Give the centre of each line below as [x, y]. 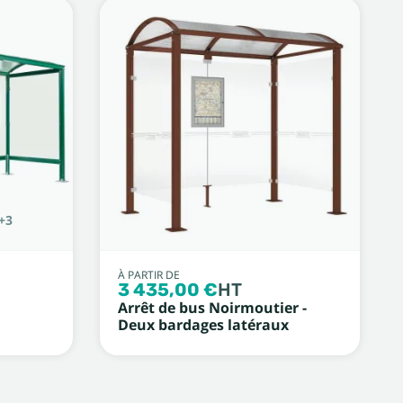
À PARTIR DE [148, 275]
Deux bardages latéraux [203, 325]
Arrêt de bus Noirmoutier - [212, 308]
